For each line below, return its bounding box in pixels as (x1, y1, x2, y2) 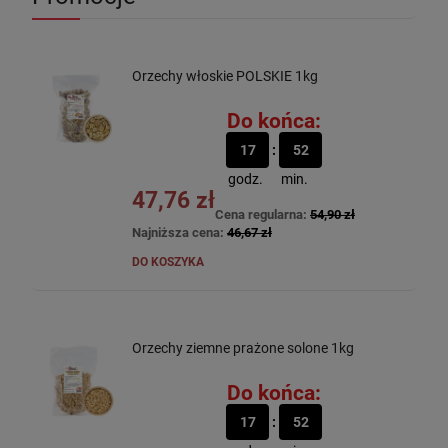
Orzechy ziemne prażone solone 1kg (132, 339, 354, 356)
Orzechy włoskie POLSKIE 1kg (132, 68, 318, 84)
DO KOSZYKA (132, 254, 204, 269)
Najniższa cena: (132, 224, 227, 240)
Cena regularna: (215, 206, 310, 222)
